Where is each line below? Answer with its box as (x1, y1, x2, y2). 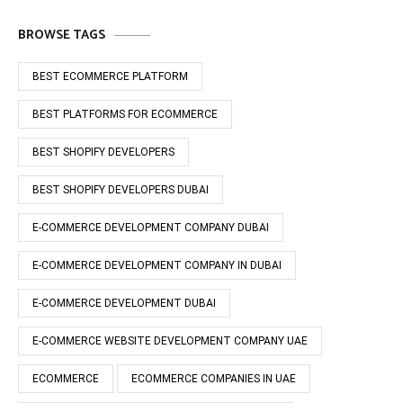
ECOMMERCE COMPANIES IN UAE (131, 372, 296, 385)
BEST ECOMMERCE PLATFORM (32, 70, 188, 83)
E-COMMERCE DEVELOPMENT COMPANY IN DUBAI (32, 259, 282, 272)
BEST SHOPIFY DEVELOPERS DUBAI (32, 184, 209, 196)
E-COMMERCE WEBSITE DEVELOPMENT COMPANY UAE (32, 335, 308, 347)
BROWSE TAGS (18, 25, 105, 46)
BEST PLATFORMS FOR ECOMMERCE (32, 108, 218, 121)
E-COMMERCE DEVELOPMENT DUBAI (32, 297, 216, 309)
